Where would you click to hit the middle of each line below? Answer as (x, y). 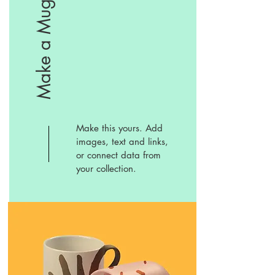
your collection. (106, 169)
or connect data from (118, 155)
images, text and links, (122, 142)
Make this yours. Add (119, 128)
